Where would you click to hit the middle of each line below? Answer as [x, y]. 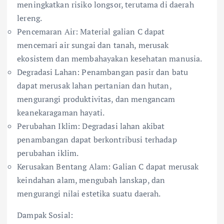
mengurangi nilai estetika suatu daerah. [89, 194]
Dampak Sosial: [45, 215]
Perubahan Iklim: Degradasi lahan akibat [91, 126]
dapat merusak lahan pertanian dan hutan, [94, 86]
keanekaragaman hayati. [61, 113]
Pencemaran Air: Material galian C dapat [91, 32]
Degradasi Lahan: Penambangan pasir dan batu [103, 72]
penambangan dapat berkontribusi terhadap [97, 140]
